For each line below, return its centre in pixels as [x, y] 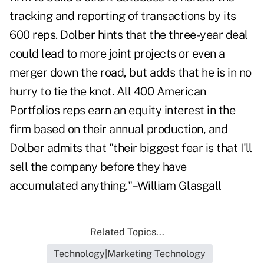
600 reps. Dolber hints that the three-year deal [129, 35]
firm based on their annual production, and [118, 129]
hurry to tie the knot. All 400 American [108, 92]
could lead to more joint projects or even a [117, 54]
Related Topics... [127, 232]
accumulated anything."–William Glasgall [115, 186]
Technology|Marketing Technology [130, 254]
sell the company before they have [98, 167]
